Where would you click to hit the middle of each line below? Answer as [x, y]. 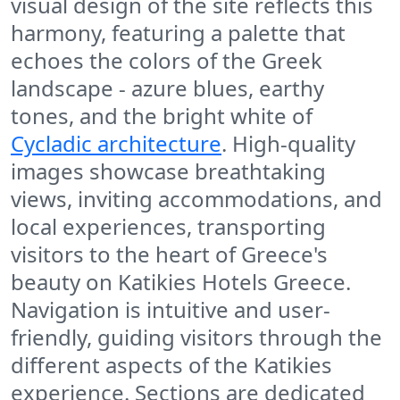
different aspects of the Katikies [171, 365]
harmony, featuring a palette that [178, 33]
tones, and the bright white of [162, 116]
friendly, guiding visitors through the [196, 337]
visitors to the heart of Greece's [169, 254]
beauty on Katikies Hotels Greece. [181, 282]
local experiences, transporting [168, 227]
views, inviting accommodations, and [196, 199]
